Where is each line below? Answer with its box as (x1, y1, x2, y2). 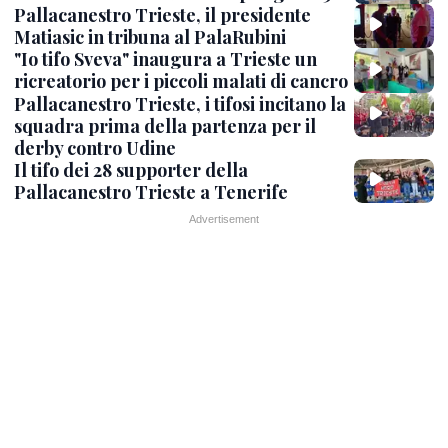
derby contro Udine (14, 135, 176, 160)
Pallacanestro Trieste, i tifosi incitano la (14, 91, 346, 116)
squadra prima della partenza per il (14, 113, 316, 138)
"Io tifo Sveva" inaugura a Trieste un (14, 47, 317, 72)
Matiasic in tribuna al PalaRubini (14, 25, 286, 50)
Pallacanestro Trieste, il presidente (14, 3, 311, 28)
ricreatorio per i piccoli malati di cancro (14, 69, 348, 94)
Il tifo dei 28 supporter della (14, 157, 248, 182)
